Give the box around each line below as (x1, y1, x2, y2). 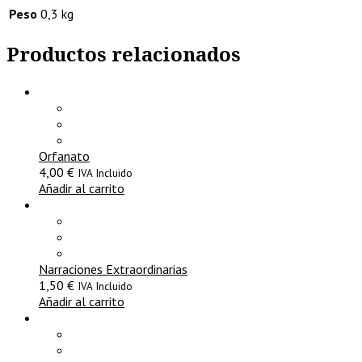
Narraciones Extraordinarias (39, 261, 187, 278)
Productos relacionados (6, 40, 241, 68)
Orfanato (39, 148, 90, 165)
